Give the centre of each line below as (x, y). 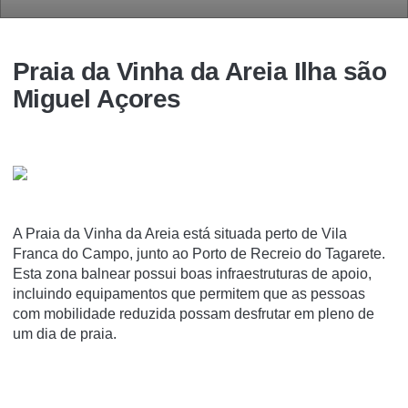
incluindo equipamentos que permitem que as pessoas (189, 294)
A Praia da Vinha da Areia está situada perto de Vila (180, 234)
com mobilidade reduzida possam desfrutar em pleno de (194, 314)
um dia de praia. (65, 334)
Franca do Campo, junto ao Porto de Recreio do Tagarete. (199, 254)
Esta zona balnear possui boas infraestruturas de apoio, (192, 274)
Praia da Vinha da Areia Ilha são (200, 71)
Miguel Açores (97, 99)
